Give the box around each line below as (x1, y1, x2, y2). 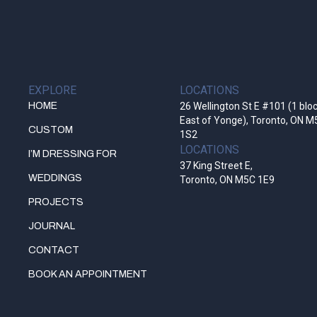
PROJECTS (28, 197, 83, 207)
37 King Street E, (180, 160, 253, 171)
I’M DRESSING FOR (28, 149, 117, 159)
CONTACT (28, 245, 79, 255)
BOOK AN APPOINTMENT (28, 269, 147, 279)
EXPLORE (28, 83, 76, 97)
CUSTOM (28, 125, 73, 135)
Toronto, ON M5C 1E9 (180, 174, 275, 185)
